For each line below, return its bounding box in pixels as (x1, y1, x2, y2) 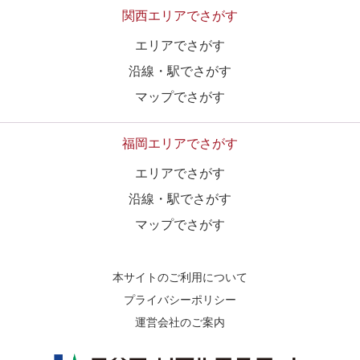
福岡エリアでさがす (122, 137, 238, 151)
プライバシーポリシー (124, 293, 236, 307)
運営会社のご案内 (135, 316, 225, 329)
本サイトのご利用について (112, 271, 247, 284)
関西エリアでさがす (122, 9, 238, 23)
